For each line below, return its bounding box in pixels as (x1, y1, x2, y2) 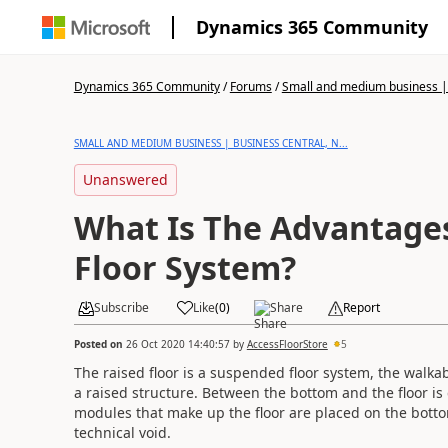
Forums (229, 78, 272, 95)
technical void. (73, 422, 171, 442)
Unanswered (82, 170, 168, 189)
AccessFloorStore (246, 336, 328, 351)
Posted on (73, 336, 126, 351)
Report (342, 299, 380, 316)
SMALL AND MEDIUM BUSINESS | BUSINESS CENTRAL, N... (73, 136, 348, 150)
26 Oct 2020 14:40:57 (125, 336, 230, 351)
